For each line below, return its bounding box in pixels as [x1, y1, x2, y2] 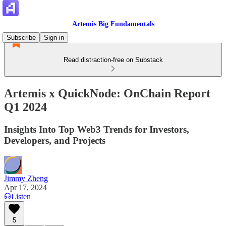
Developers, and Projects [4, 135, 105, 146]
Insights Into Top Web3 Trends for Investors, [4, 124, 189, 135]
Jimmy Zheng [4, 174, 48, 183]
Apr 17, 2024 [4, 183, 47, 192]
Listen [11, 192, 31, 201]
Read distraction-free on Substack [63, 56, 163, 64]
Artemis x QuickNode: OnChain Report [4, 86, 210, 100]
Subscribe [7, 34, 36, 41]
